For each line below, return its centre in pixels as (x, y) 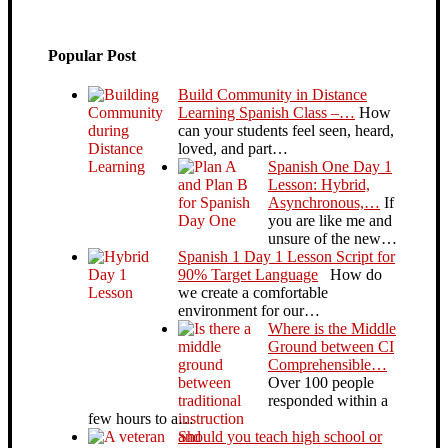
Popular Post (92, 55)
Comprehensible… (327, 365)
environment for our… (249, 311)
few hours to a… (141, 419)
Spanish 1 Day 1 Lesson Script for (286, 257)
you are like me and (330, 221)
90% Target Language (248, 275)
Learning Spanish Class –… (266, 113)
